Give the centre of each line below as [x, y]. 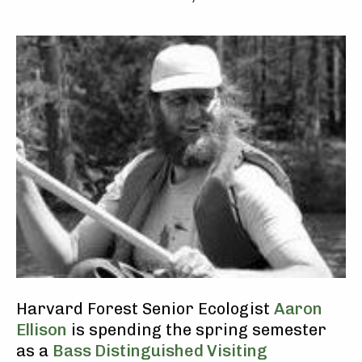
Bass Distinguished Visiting [160, 350]
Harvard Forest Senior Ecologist [145, 308]
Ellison [42, 329]
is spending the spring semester [197, 329]
